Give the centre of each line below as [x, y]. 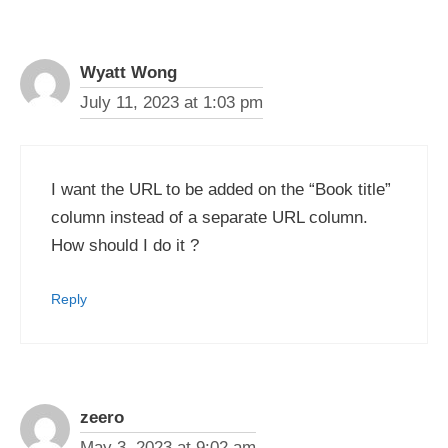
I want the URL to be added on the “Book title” [221, 189]
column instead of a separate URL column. [209, 217]
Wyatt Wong [128, 72]
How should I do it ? [125, 245]
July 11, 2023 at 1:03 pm [171, 102]
